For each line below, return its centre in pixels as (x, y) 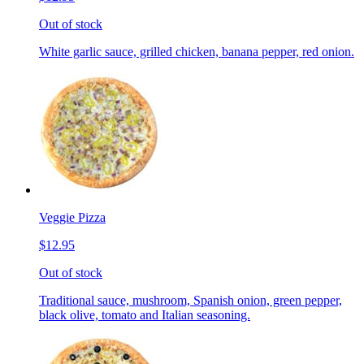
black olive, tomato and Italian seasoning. (145, 315)
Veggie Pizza (72, 218)
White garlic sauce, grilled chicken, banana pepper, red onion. (197, 52)
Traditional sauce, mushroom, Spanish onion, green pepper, (191, 301)
